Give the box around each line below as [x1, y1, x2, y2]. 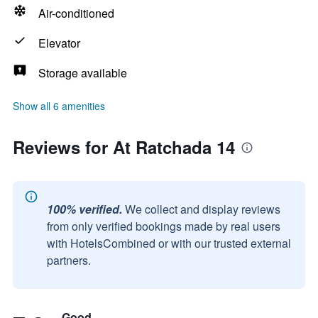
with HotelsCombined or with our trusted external [47, 235, 291, 251]
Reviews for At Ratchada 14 [13, 135, 235, 159]
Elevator [38, 35, 80, 51]
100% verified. [47, 201, 122, 217]
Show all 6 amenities [13, 99, 105, 113]
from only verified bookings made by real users [47, 218, 280, 234]
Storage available [38, 65, 127, 81]
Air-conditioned [38, 5, 114, 21]
